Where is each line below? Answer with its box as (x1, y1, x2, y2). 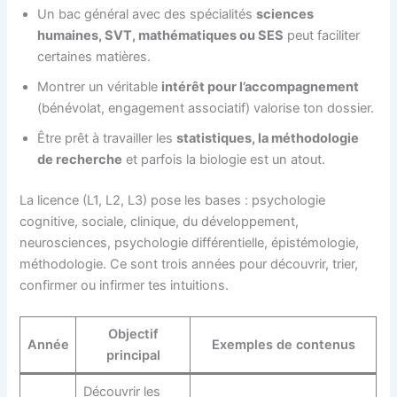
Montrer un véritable (37, 79, 162, 96)
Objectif (107, 326, 159, 343)
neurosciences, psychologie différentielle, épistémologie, (19, 234, 360, 251)
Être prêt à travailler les (37, 130, 177, 147)
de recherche (37, 152, 123, 168)
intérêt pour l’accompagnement (161, 79, 360, 96)
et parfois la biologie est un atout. (122, 152, 326, 168)
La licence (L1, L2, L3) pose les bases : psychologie (19, 191, 326, 208)
